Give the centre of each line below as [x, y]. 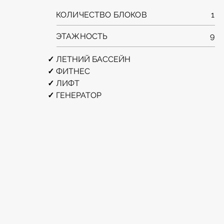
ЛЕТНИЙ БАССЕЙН [93, 59]
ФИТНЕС [73, 71]
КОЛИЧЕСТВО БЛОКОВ [101, 15]
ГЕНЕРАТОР [79, 95]
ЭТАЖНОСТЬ [82, 36]
